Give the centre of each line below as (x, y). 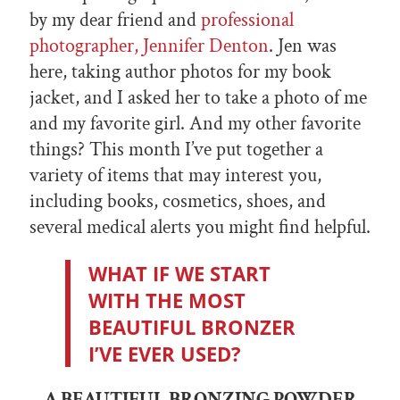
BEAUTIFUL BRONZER (192, 327)
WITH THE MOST (167, 300)
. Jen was (303, 46)
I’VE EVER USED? (165, 354)
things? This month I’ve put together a (176, 150)
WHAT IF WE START (179, 274)
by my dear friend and (115, 21)
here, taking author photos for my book (180, 72)
